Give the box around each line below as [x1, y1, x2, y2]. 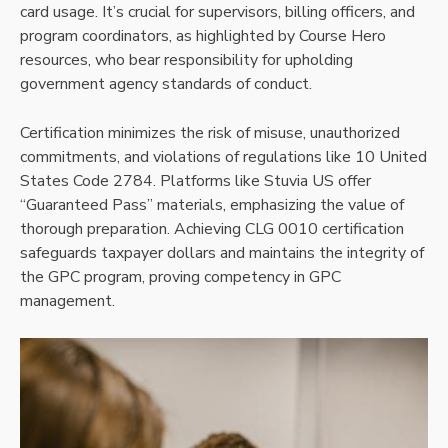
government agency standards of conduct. [20, 73, 312, 96]
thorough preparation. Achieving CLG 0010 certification [20, 218, 404, 241]
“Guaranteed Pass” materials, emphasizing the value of [20, 194, 404, 217]
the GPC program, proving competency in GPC [20, 266, 341, 289]
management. [20, 290, 115, 313]
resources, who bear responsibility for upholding [20, 49, 353, 72]
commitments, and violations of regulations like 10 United [20, 146, 427, 169]
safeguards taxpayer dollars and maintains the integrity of [20, 242, 424, 265]
